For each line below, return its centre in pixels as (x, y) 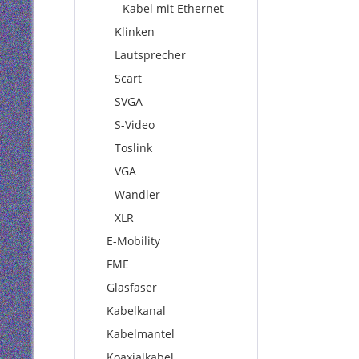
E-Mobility (133, 241)
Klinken (135, 32)
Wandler (137, 194)
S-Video (135, 125)
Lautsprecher (150, 55)
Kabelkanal (136, 311)
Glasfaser (132, 287)
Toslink (133, 148)
